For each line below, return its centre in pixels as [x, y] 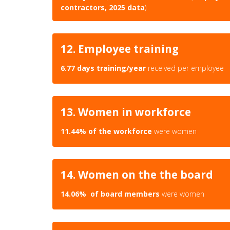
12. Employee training [120, 49]
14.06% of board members [110, 194]
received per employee [186, 68]
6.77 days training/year [104, 68]
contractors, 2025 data [103, 7]
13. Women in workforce [126, 112]
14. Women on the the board [137, 175]
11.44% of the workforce [106, 131]
